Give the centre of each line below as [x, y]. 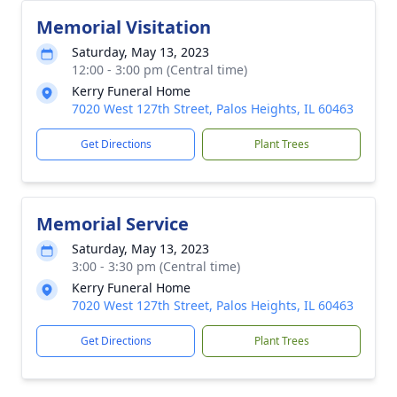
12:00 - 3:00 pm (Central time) [160, 70]
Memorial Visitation [124, 27]
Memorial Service [113, 224]
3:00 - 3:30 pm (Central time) [156, 266]
